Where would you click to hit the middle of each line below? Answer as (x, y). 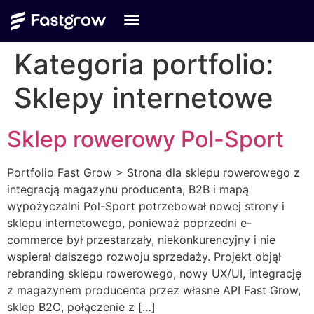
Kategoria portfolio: (144, 64)
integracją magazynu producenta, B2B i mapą (128, 189)
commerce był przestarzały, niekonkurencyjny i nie (141, 240)
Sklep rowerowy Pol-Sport (145, 139)
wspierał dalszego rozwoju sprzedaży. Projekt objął (144, 257)
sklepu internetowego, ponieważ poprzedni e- (129, 223)
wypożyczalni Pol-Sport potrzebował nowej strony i (146, 206)
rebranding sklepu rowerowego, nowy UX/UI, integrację (154, 273)
